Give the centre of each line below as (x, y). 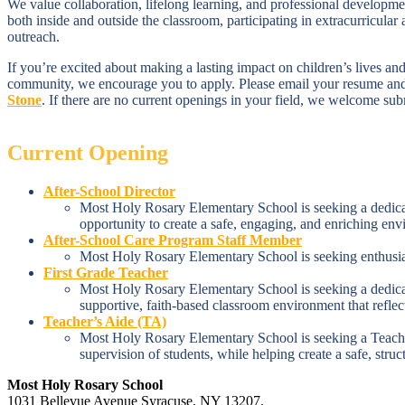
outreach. (33, 36)
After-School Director (109, 191)
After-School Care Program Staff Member (173, 240)
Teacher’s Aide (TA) (105, 321)
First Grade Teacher (106, 272)
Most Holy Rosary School (85, 384)
